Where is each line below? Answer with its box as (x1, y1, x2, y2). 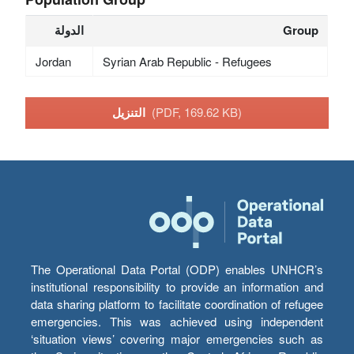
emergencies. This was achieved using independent (31, 313, 323, 330)
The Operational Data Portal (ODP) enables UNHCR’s (31, 261, 323, 278)
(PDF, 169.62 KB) (152, 104, 242, 121)
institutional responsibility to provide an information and (31, 278, 323, 296)
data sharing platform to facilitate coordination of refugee (31, 296, 323, 313)
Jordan (35, 52, 71, 70)
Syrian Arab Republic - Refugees (102, 52, 272, 70)
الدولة (55, 21, 85, 39)
